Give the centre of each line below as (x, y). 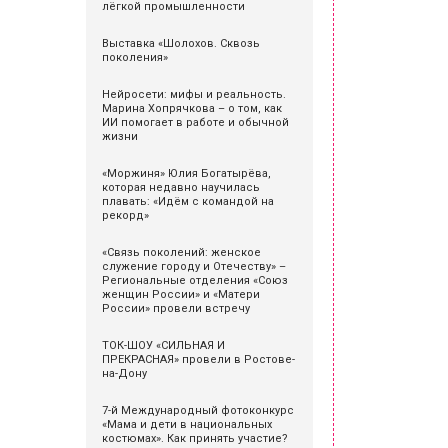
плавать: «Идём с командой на (188, 201)
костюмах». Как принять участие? (195, 438)
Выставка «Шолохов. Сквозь (181, 43)
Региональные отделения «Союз (195, 280)
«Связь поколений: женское (181, 252)
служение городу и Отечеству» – (194, 266)
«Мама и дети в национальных (187, 424)
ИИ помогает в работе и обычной (195, 122)
